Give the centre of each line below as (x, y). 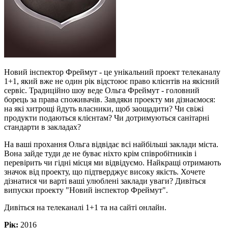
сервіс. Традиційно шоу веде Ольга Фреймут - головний (102, 90)
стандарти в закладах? (44, 127)
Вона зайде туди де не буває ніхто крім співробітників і (100, 153)
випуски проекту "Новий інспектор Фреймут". (86, 190)
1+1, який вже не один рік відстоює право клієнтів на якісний (112, 81)
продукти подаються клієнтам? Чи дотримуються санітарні (107, 118)
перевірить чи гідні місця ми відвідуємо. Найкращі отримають (112, 162)
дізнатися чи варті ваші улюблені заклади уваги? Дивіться (105, 181)
